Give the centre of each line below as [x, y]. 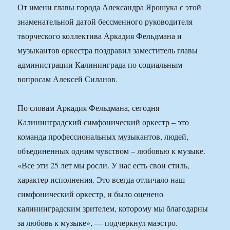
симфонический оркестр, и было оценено [91, 194]
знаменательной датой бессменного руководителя [105, 22]
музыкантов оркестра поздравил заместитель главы [108, 50]
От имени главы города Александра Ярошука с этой [110, 7]
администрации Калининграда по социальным [100, 65]
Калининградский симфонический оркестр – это [103, 122]
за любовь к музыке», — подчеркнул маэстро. [98, 223]
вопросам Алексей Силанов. [68, 79]
